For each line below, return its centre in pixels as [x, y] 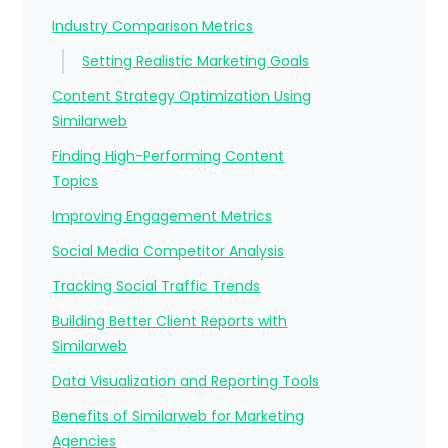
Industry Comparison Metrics [153, 26]
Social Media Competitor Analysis [168, 251]
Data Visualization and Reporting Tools [186, 381]
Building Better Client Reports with [170, 321]
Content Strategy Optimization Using [182, 96]
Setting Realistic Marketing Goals [196, 61]
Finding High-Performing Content [168, 156]
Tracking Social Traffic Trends [156, 286]
